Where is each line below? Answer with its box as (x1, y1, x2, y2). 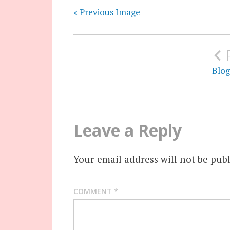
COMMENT (73, 186, 114, 197)
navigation (72, 48, 158, 70)
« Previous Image (73, 6, 140, 18)
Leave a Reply (73, 119, 182, 141)
